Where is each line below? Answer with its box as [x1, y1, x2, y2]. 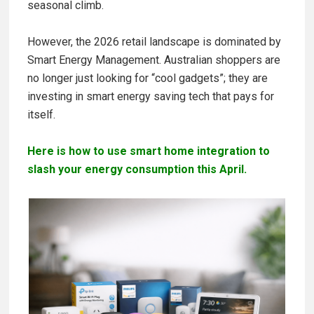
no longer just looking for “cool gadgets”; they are [27, 71, 268, 86]
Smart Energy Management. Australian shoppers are [27, 53, 280, 67]
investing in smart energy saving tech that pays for [27, 90, 274, 104]
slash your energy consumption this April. [27, 163, 247, 177]
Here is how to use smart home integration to [27, 144, 270, 158]
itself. [27, 108, 55, 122]
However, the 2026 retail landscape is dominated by [27, 35, 281, 49]
